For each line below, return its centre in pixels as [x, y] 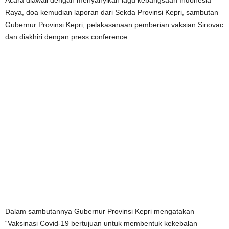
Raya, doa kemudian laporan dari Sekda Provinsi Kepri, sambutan [112, 12]
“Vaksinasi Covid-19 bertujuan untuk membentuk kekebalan [101, 224]
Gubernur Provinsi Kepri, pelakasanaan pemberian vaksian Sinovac [114, 24]
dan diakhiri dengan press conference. [67, 37]
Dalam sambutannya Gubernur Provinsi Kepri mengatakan [100, 211]
